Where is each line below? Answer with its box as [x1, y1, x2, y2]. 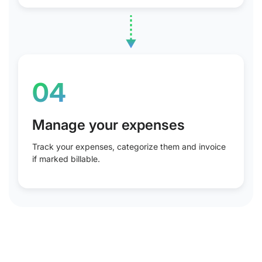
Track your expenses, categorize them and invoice [32, 142, 226, 151]
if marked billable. [32, 154, 100, 164]
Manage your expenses [32, 116, 185, 133]
